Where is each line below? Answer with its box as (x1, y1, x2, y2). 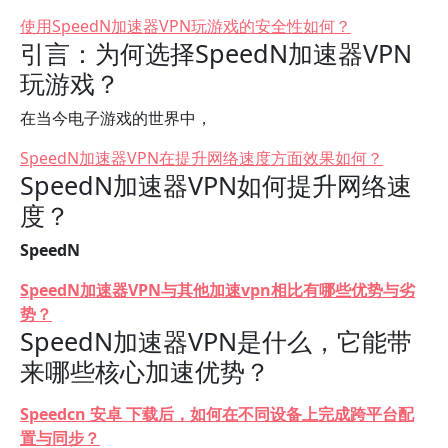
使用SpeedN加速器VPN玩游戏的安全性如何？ (20, 15, 351, 37)
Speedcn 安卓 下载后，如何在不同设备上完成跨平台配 (20, 403, 414, 425)
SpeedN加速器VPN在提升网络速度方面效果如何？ (20, 147, 383, 169)
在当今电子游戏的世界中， (20, 107, 212, 129)
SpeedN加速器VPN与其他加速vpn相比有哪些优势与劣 (20, 279, 415, 301)
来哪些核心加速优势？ (20, 354, 270, 388)
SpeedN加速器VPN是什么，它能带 (20, 324, 412, 358)
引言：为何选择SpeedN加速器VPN (20, 36, 412, 70)
